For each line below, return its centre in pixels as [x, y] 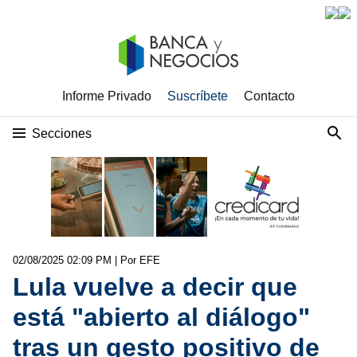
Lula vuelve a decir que [155, 287]
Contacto [269, 96]
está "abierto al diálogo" [161, 317]
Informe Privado [107, 96]
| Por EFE [137, 260]
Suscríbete [198, 96]
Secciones [62, 133]
